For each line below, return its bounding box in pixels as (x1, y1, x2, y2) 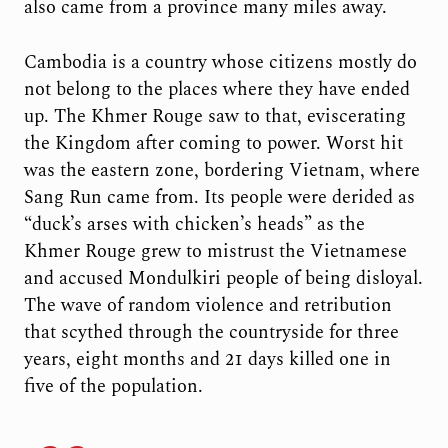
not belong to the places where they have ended (23, 75, 410, 103)
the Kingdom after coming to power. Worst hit (23, 129, 403, 157)
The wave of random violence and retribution (23, 291, 392, 319)
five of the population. (23, 372, 203, 400)
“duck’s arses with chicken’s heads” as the (23, 210, 365, 238)
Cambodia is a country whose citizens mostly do (23, 48, 417, 76)
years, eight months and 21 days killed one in (23, 345, 391, 373)
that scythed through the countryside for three (23, 318, 399, 346)
